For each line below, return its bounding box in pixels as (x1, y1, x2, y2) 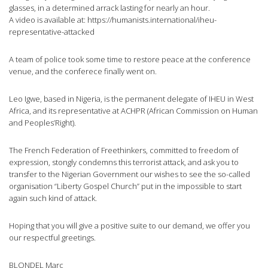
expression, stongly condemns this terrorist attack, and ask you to (9, 157, 239, 168)
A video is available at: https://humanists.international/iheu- (9, 14, 217, 26)
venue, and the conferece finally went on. (9, 66, 157, 77)
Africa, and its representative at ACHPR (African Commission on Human (9, 105, 258, 117)
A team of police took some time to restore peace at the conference (9, 54, 251, 65)
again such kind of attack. (9, 193, 97, 204)
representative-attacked (9, 26, 95, 38)
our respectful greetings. (9, 232, 96, 243)
